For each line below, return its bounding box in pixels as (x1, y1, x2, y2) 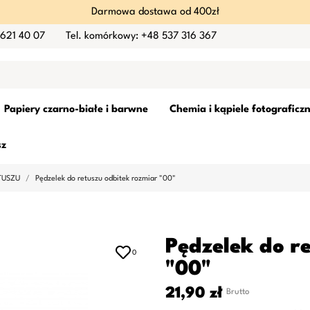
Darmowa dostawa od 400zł (91, 7, 219, 17)
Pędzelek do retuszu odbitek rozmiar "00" (35, 175, 176, 183)
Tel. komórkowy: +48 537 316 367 (66, 30, 217, 42)
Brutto (226, 288, 250, 296)
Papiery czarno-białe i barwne (4, 104, 148, 115)
